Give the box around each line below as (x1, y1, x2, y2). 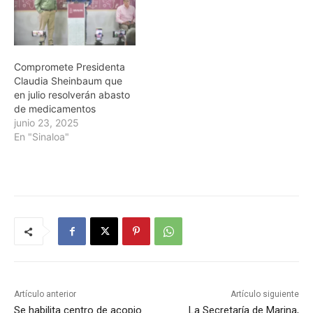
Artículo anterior (14, 289, 76, 300)
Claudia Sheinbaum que (14, 75, 122, 87)
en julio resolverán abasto (14, 89, 130, 101)
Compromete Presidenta (14, 61, 125, 73)
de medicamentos (14, 103, 96, 115)
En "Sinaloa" (14, 131, 69, 143)
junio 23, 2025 (14, 117, 79, 129)
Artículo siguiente (230, 289, 299, 300)
